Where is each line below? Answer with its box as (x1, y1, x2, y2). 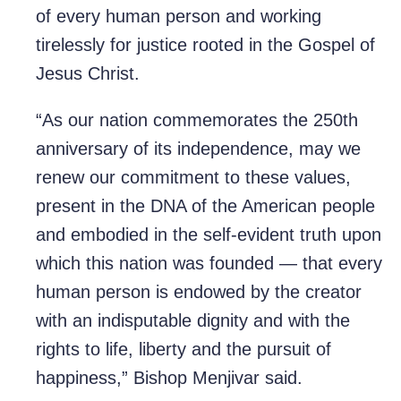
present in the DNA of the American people (36, 196, 375, 217)
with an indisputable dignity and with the (36, 311, 350, 331)
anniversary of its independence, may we (36, 139, 361, 159)
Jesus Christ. (36, 64, 140, 84)
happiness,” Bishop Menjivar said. (36, 368, 303, 388)
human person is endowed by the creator (36, 282, 362, 303)
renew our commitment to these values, (36, 167, 351, 188)
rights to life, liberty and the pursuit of (36, 339, 331, 360)
